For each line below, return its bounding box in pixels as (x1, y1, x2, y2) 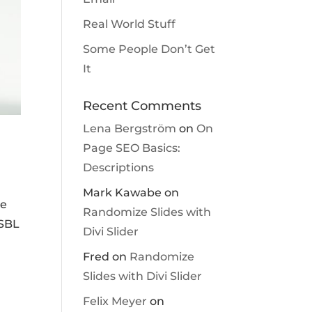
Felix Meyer (83, 295, 148, 308)
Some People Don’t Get (83, 42, 216, 56)
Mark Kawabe (83, 186, 162, 199)
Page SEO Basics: (83, 141, 181, 155)
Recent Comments (83, 98, 202, 114)
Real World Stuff (83, 17, 176, 31)
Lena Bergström (83, 122, 177, 135)
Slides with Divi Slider (83, 270, 203, 283)
